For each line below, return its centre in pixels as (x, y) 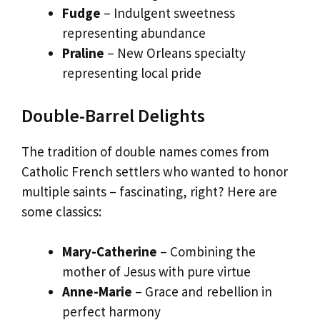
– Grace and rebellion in (202, 292)
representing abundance (134, 33)
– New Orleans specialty (175, 53)
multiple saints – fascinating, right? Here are (149, 191)
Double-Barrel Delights (113, 115)
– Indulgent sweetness (168, 13)
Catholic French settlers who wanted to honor (155, 171)
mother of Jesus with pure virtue (156, 272)
